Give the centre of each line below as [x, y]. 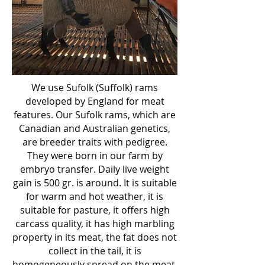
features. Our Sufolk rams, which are [95, 115]
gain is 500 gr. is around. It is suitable [95, 183]
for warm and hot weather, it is [95, 196]
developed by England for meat [95, 101]
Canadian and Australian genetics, [95, 128]
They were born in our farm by [95, 156]
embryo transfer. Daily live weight [95, 169]
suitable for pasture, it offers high [95, 210]
